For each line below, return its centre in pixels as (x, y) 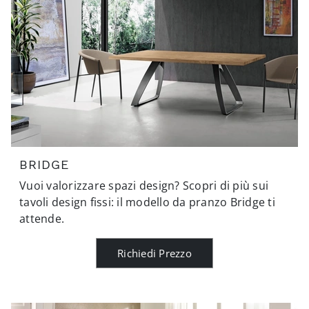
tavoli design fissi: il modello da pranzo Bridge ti (147, 202)
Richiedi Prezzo (154, 253)
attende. (42, 218)
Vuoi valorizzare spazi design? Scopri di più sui (144, 185)
